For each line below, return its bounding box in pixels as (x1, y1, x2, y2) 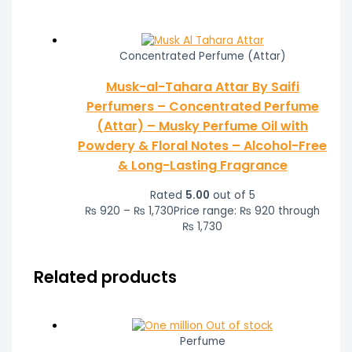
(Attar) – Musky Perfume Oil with (97, 117, 309, 136)
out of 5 (209, 188, 255, 203)
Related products (33, 265, 177, 288)
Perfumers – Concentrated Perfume (86, 97, 319, 116)
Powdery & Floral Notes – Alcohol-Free (78, 137, 328, 156)
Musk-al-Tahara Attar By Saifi (105, 78, 299, 97)
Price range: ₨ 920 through (174, 203, 321, 219)
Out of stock (206, 318, 273, 334)
